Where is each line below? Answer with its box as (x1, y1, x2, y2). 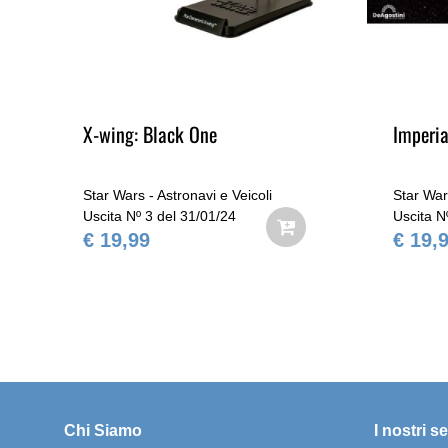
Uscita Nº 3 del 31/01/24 (83, 208, 236, 224)
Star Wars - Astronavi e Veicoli (83, 187, 272, 203)
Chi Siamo (64, 422, 143, 439)
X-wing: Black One (83, 119, 217, 149)
